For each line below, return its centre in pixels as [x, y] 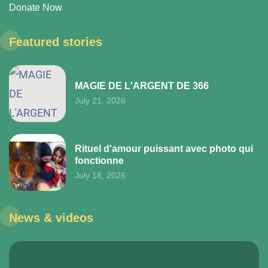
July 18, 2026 [100, 175]
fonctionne [99, 160]
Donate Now [36, 7]
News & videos [51, 217]
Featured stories [56, 42]
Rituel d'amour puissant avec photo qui [164, 148]
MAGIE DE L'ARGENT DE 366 [142, 86]
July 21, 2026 [100, 100]
